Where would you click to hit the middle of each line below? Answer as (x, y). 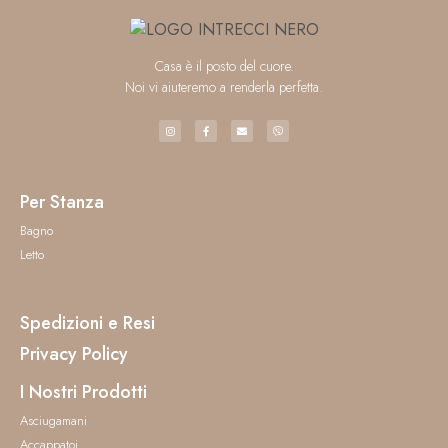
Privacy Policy (74, 354)
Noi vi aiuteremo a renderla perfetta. (224, 87)
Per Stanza (62, 202)
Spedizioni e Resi (87, 323)
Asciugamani (53, 421)
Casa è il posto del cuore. (224, 66)
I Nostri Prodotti (83, 392)
